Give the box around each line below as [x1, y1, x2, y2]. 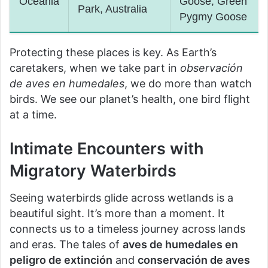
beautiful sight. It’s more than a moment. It [10, 206, 225, 220]
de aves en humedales [10, 77, 124, 90]
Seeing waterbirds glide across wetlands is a [10, 191, 233, 204]
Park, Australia [78, 3, 147, 15]
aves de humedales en [123, 237, 238, 251]
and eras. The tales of [10, 237, 123, 251]
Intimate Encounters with [10, 139, 204, 159]
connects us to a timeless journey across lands [10, 222, 245, 235]
